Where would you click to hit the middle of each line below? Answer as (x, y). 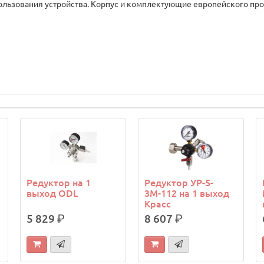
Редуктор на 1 (59, 183)
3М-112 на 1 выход (187, 193)
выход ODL (53, 193)
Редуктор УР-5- (179, 183)
